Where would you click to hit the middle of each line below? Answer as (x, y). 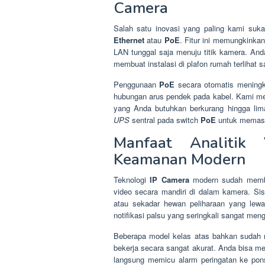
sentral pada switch (165, 119)
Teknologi (132, 179)
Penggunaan (137, 84)
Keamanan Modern (180, 159)
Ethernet (129, 40)
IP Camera (169, 179)
